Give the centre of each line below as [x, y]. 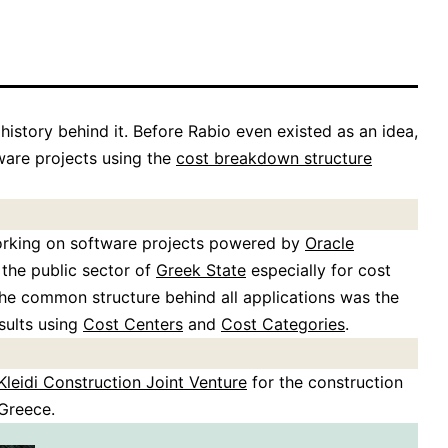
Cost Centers [133, 324]
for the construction [325, 382]
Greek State [201, 270]
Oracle [329, 243]
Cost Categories [283, 324]
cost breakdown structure [274, 158]
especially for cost [318, 270]
